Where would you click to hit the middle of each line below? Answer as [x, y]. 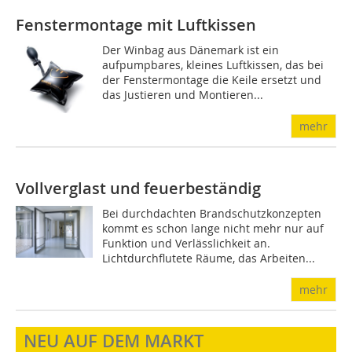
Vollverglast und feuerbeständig [138, 189]
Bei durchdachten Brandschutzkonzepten [212, 214]
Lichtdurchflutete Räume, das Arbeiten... [209, 258]
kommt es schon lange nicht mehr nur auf [213, 229]
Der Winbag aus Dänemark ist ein [191, 50]
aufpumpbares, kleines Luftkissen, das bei [213, 65]
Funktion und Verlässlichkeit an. [187, 244]
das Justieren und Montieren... [183, 95]
